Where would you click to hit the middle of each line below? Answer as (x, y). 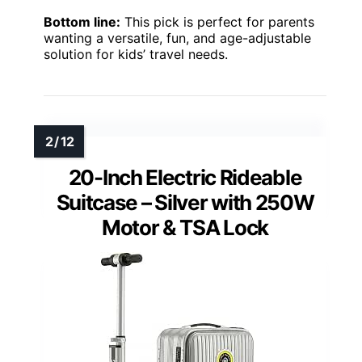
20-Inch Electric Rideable (185, 177)
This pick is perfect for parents (217, 21)
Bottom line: (82, 21)
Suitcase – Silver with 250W (185, 202)
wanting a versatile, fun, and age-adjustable (177, 38)
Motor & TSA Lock (185, 227)
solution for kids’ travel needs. (136, 54)
